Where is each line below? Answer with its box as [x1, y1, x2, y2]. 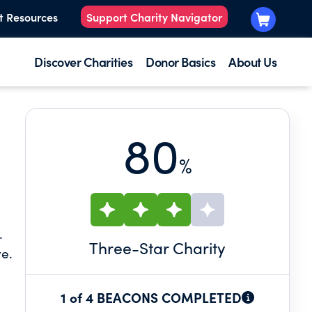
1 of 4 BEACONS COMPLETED [61, 288, 242, 306]
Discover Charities [34, 53, 132, 70]
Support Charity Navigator [86, 9, 222, 25]
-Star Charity [132, 237, 226, 258]
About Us [228, 53, 276, 70]
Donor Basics [146, 53, 215, 70]
